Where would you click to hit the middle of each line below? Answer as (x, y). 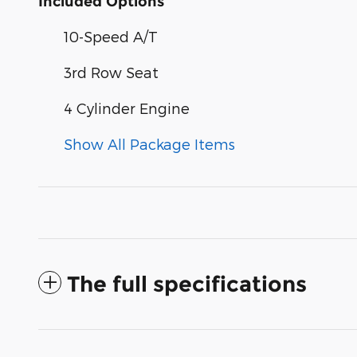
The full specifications (187, 284)
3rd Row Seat (111, 72)
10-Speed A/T (111, 36)
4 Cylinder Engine (127, 108)
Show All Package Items (149, 143)
